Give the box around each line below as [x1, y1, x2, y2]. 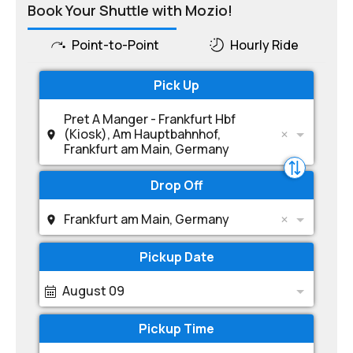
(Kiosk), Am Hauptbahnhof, [64, 125, 221, 143]
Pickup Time [139, 320, 214, 337]
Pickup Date [139, 248, 214, 266]
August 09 [62, 282, 124, 299]
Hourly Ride [230, 36, 299, 54]
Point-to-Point [71, 36, 159, 54]
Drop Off [150, 176, 203, 194]
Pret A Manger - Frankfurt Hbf [64, 110, 236, 128]
